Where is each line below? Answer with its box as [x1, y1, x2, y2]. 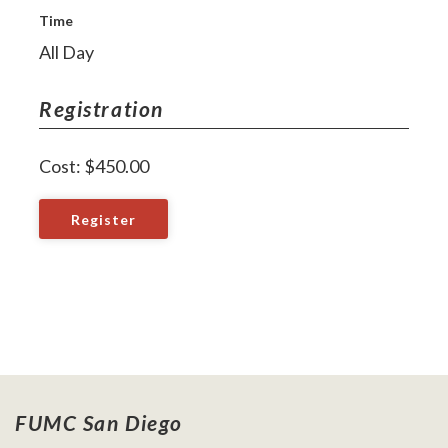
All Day [39, 41, 94, 64]
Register [71, 211, 136, 229]
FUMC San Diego [15, 409, 184, 435]
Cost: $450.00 [39, 155, 149, 178]
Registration [39, 96, 164, 122]
